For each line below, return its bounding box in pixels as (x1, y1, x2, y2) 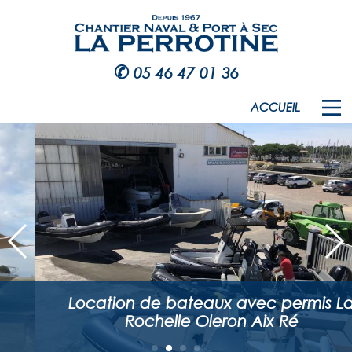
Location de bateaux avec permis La (33, 294, 320, 312)
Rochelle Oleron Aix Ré (90, 312, 264, 330)
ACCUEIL (251, 100, 300, 114)
